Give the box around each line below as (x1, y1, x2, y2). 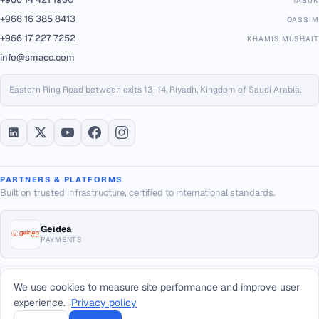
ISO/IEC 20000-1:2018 (41, 278, 141, 291)
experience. (14, 296, 68, 309)
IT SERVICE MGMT (41, 291, 111, 300)
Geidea (41, 223, 72, 236)
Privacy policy (71, 296, 137, 309)
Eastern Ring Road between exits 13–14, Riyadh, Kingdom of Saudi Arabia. (9, 83, 301, 95)
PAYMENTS (41, 235, 82, 245)
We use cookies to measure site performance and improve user (14, 281, 300, 293)
